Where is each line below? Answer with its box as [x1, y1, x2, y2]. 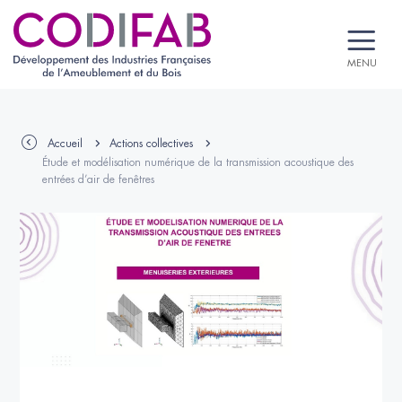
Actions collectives [109, 138, 194, 149]
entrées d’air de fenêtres [42, 174, 155, 185]
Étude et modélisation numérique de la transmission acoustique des [42, 157, 354, 168]
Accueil [48, 138, 83, 149]
